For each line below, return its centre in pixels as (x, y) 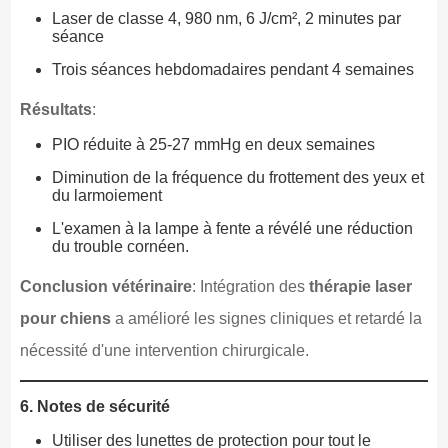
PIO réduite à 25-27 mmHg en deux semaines (213, 144)
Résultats (55, 109)
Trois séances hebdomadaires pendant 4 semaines (232, 69)
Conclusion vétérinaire (105, 286)
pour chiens (65, 318)
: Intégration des (250, 286)
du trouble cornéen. (120, 246)
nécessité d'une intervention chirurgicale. (164, 350)
